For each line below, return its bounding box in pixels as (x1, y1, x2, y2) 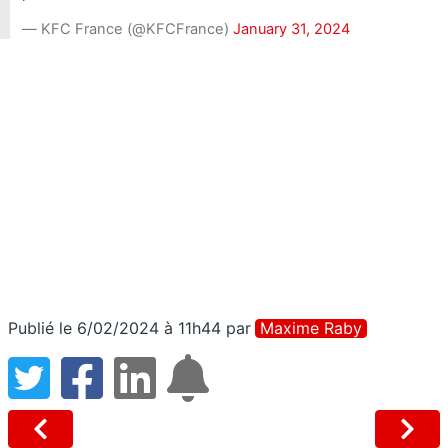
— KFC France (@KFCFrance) (22, 19, 233, 38)
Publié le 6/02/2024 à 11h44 (8, 317, 221, 338)
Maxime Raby (260, 317, 362, 338)
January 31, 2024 (233, 19, 350, 38)
